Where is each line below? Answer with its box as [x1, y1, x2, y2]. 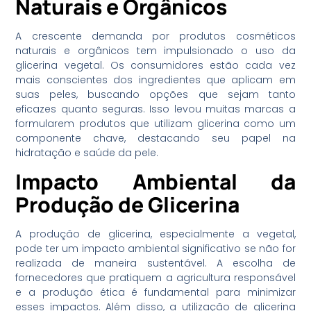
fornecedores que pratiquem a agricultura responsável [15, 271, 296, 285]
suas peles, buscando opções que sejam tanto [15, 87, 296, 101]
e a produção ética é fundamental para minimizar [15, 285, 296, 300]
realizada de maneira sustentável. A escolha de [15, 256, 296, 271]
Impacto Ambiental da [15, 167, 296, 196]
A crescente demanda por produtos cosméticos [15, 28, 296, 43]
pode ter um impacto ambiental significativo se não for [15, 242, 296, 256]
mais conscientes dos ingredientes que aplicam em [15, 72, 296, 87]
